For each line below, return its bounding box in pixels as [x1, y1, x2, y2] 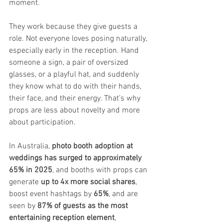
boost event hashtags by [9, 189, 94, 199]
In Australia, [9, 141, 52, 151]
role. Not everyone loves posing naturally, [9, 34, 149, 44]
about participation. [9, 117, 76, 127]
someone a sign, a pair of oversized [9, 58, 130, 68]
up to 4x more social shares [41, 177, 135, 187]
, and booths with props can [52, 165, 149, 175]
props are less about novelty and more [9, 106, 142, 115]
